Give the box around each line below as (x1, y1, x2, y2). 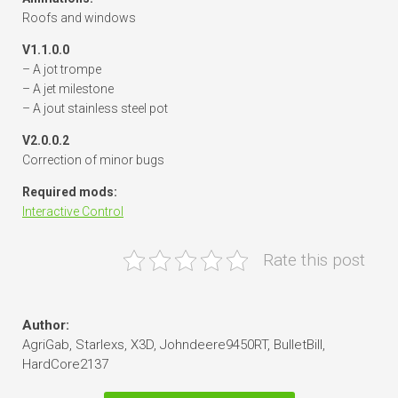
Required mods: (22, 185, 117, 200)
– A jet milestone (22, 82, 114, 97)
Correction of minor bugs (22, 153, 164, 168)
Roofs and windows (22, 11, 136, 26)
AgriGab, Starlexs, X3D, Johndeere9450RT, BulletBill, (22, 337, 325, 354)
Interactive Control (22, 204, 123, 219)
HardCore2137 (22, 356, 108, 373)
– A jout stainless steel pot (22, 101, 168, 116)
